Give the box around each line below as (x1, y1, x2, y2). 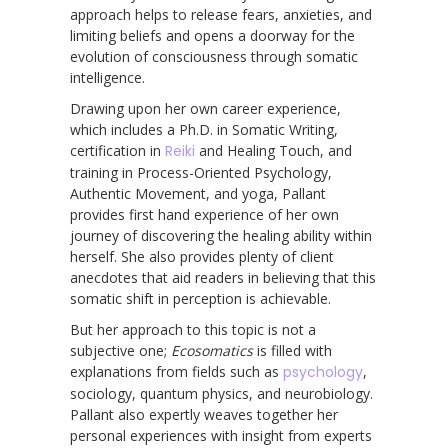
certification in (70, 140, 165, 160)
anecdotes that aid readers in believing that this (70, 267, 376, 287)
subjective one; (70, 340, 171, 360)
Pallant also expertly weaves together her (70, 404, 338, 424)
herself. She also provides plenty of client (70, 246, 334, 266)
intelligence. (70, 67, 145, 87)
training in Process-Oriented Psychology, (70, 162, 332, 182)
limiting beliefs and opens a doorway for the (70, 25, 355, 45)
